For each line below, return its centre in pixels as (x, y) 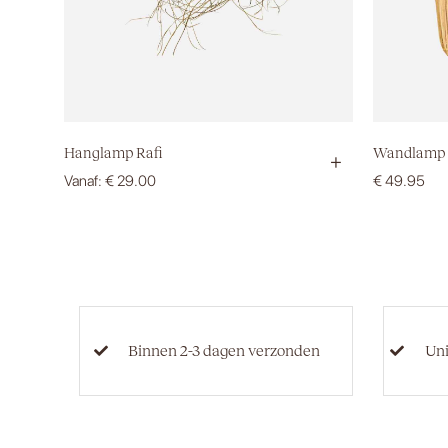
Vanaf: (84, 180)
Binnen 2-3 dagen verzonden (224, 351)
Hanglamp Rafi (113, 153)
